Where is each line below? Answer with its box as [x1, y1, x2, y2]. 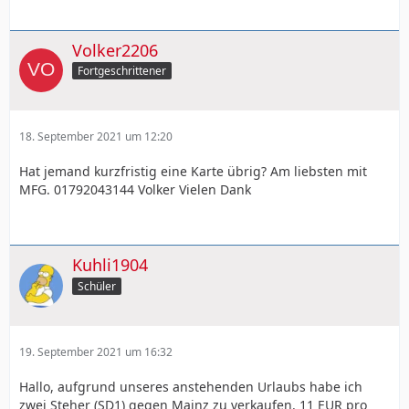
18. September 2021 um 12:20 [19, 129, 173, 145]
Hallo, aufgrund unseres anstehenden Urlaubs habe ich [19, 378, 362, 395]
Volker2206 [72, 38, 158, 61]
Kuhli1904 [72, 254, 148, 277]
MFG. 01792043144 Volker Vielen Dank [19, 181, 251, 199]
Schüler [78, 278, 116, 294]
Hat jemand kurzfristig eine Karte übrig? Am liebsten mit [19, 163, 367, 181]
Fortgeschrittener [78, 63, 166, 79]
